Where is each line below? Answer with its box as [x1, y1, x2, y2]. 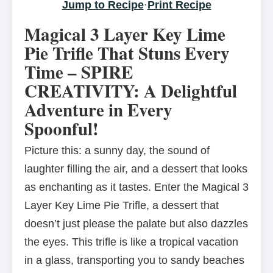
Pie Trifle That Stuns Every [24, 40, 230, 66]
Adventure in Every [24, 97, 172, 123]
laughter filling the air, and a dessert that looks [24, 163, 247, 175]
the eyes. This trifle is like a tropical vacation [24, 236, 238, 249]
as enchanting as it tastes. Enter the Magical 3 [24, 181, 249, 194]
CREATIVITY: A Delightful [24, 78, 237, 104]
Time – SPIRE [24, 59, 133, 85]
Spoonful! [24, 116, 99, 142]
